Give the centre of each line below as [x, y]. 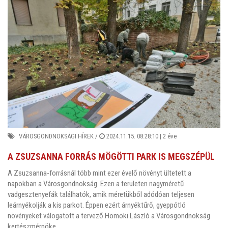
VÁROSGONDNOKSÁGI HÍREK [56, 136]
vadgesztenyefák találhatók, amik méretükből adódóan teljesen [101, 194]
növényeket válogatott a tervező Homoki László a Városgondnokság [109, 216]
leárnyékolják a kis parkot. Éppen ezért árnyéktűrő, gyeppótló [97, 205]
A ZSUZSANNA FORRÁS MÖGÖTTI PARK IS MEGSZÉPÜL [111, 157]
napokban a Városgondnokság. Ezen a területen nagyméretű [96, 183]
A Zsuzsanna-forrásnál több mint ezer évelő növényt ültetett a [99, 173]
